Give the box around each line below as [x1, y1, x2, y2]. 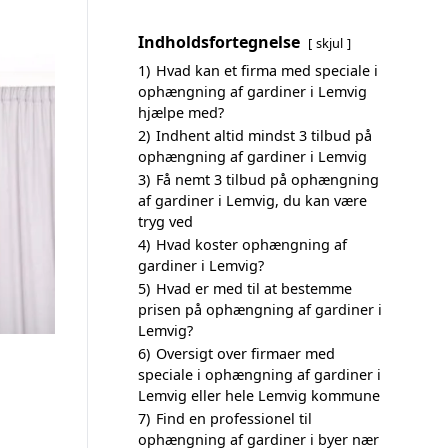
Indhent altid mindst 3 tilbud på [156, 126, 372, 145]
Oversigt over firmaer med [156, 344, 335, 363]
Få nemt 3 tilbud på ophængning [156, 170, 379, 189]
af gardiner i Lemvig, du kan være [138, 191, 367, 210]
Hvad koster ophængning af [156, 235, 347, 254]
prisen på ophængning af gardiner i [138, 300, 382, 319]
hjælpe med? [138, 103, 224, 122]
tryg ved [138, 212, 193, 231]
